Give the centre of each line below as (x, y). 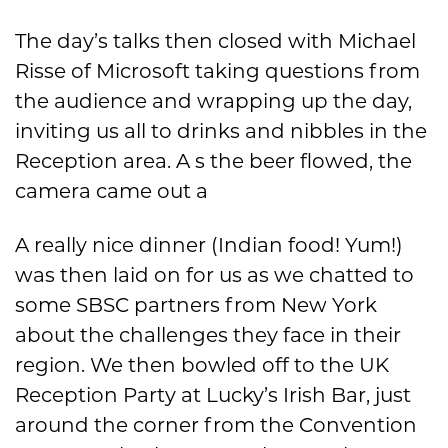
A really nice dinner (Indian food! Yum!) (209, 245)
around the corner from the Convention (216, 425)
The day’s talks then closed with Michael (215, 41)
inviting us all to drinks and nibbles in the (221, 131)
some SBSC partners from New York (196, 305)
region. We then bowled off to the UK (202, 365)
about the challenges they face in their (208, 335)
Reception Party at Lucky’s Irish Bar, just (213, 395)
